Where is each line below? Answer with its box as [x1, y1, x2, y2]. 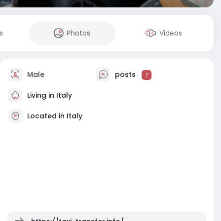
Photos [67, 28, 91, 38]
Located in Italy [27, 110, 82, 121]
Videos [159, 28, 183, 38]
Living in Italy [25, 90, 72, 100]
